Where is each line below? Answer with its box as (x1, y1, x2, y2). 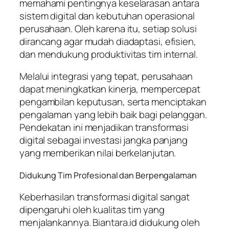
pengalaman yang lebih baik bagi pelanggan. (19, 108, 207, 122)
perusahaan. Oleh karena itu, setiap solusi (19, 21, 197, 35)
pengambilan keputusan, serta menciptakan (19, 95, 207, 109)
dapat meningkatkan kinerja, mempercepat (19, 82, 201, 96)
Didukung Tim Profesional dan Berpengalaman (19, 169, 197, 181)
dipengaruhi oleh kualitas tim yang (19, 203, 165, 217)
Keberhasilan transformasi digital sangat (19, 190, 190, 204)
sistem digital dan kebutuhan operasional (19, 9, 195, 22)
